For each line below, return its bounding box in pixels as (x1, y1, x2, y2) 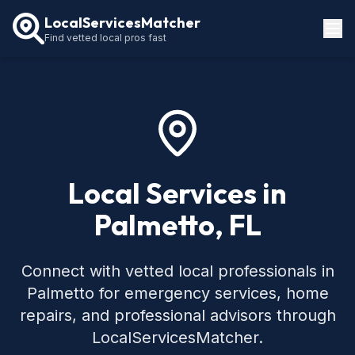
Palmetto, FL (94, 207, 261, 242)
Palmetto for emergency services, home (26, 284, 329, 303)
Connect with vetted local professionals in (21, 261, 334, 281)
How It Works (13, 93, 82, 106)
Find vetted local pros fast (44, 31, 166, 44)
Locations (13, 64, 63, 78)
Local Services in (68, 175, 287, 211)
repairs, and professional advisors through (19, 306, 336, 325)
